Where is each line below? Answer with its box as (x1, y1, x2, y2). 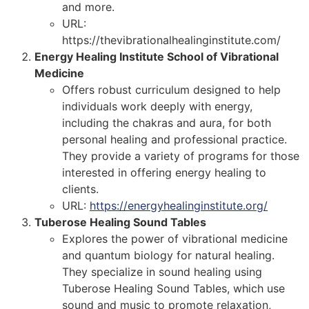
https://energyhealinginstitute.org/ (90, 199, 268, 213)
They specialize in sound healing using (62, 265, 262, 279)
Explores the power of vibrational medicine (62, 232, 288, 246)
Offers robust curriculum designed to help (62, 83, 281, 97)
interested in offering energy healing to (62, 166, 266, 180)
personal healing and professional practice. (62, 132, 287, 147)
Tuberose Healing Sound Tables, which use (62, 281, 285, 296)
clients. (62, 182, 99, 197)
